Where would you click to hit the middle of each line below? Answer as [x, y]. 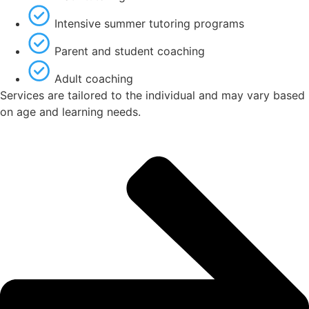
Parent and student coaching [130, 51]
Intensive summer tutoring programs [149, 24]
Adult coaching [94, 79]
